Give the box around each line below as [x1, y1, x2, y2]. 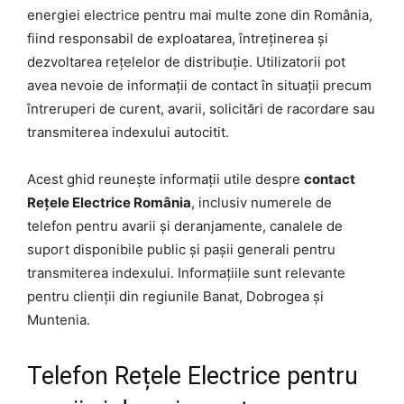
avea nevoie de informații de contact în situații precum [27, 76, 372, 94]
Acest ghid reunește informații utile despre [27, 170, 304, 188]
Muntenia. [27, 310, 90, 328]
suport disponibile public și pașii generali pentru [27, 240, 335, 258]
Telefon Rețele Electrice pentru [27, 361, 358, 390]
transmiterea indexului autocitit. [27, 123, 229, 141]
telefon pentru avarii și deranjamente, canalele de [27, 216, 343, 234]
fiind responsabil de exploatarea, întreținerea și [27, 29, 328, 47]
